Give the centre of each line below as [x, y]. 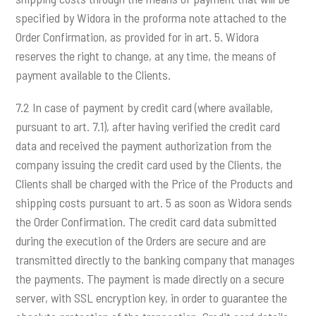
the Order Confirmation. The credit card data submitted [146, 222]
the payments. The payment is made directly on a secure [150, 279]
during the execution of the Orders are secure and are [141, 241]
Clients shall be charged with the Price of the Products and [154, 184]
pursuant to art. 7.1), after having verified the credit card [148, 127]
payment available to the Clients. [93, 75]
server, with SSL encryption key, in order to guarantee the [152, 298]
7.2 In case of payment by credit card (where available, [145, 108]
